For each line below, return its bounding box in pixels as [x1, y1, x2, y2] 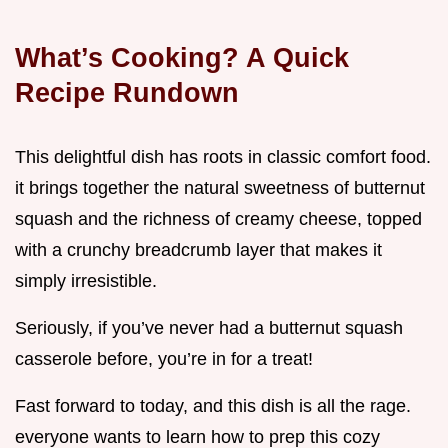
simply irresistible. [15, 271, 157, 292]
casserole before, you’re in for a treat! [15, 349, 313, 370]
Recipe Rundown [15, 77, 239, 109]
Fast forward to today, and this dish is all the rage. [15, 396, 411, 417]
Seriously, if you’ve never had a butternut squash [15, 318, 403, 339]
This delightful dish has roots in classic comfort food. [15, 147, 431, 168]
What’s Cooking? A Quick [15, 42, 349, 74]
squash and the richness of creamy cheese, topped [15, 209, 422, 230]
